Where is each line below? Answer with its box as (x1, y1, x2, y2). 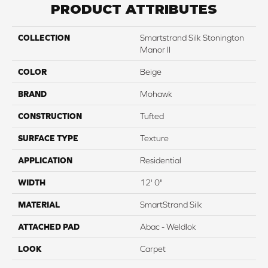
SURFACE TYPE (18, 133, 78, 143)
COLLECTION (18, 32, 70, 42)
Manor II (140, 44, 170, 54)
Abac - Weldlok (140, 221, 196, 232)
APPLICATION (18, 155, 72, 165)
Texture (140, 133, 169, 143)
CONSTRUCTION (18, 111, 82, 121)
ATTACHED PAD (18, 221, 80, 232)
